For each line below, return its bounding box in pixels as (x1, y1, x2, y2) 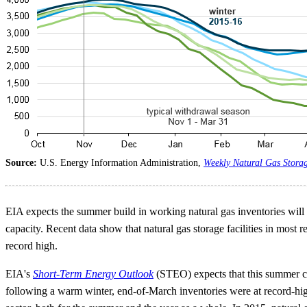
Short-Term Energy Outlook (33, 268, 153, 280)
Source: (5, 158, 40, 169)
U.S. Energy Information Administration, (40, 158, 204, 169)
